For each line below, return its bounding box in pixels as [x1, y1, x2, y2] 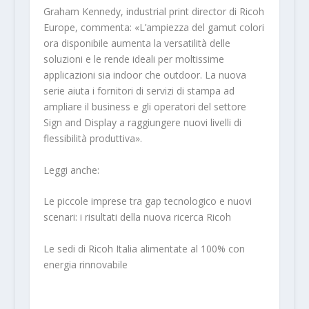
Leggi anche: [43, 163, 99, 177]
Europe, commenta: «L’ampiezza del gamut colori [43, 21, 264, 34]
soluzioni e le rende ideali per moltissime [43, 52, 224, 66]
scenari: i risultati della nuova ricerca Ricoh [43, 210, 231, 224]
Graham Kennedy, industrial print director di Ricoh [43, 5, 264, 19]
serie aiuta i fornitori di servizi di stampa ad [43, 84, 235, 98]
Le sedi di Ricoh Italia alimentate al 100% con [43, 241, 245, 255]
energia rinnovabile [43, 257, 128, 271]
